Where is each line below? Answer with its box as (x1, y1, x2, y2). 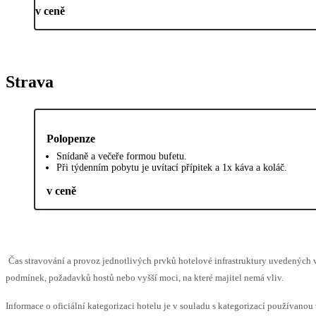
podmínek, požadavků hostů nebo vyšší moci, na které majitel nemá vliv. (6, 272, 284, 284)
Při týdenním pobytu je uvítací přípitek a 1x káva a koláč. (56, 162, 287, 174)
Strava (6, 73, 54, 92)
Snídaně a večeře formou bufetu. (56, 151, 187, 162)
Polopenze (47, 133, 95, 145)
